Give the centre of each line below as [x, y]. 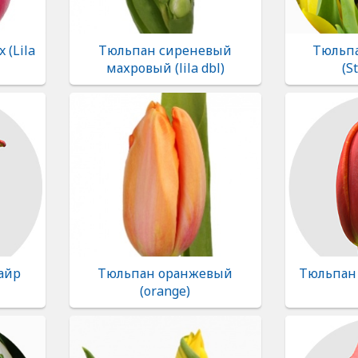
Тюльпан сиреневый [165, 50]
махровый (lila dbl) [165, 68]
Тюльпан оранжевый [165, 273]
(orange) [165, 291]
